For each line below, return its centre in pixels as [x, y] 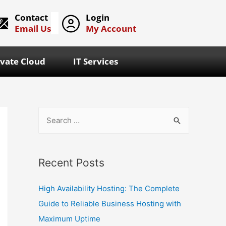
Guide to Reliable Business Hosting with [110, 204]
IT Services [95, 62]
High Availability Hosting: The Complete [109, 189]
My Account [111, 29]
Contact [31, 18]
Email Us [33, 29]
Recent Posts [71, 163]
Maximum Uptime [69, 219]
